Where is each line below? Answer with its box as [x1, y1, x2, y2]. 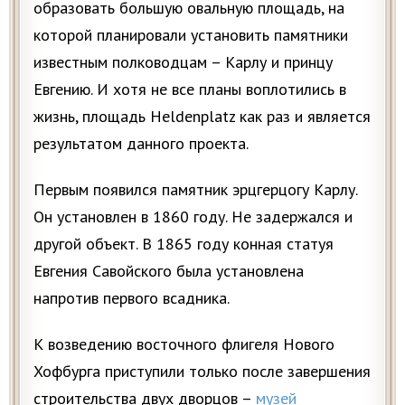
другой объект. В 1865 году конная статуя [33, 233, 334, 255]
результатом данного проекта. [33, 133, 249, 155]
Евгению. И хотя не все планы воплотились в [33, 79, 346, 100]
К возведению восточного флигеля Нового [33, 334, 334, 355]
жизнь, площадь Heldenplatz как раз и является [33, 106, 371, 127]
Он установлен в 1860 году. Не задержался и [33, 206, 353, 228]
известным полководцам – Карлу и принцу [33, 52, 333, 73]
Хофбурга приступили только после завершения [33, 361, 371, 382]
